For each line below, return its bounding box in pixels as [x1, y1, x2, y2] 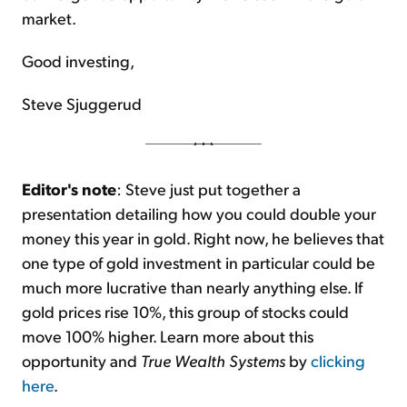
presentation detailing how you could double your [22, 203, 376, 224]
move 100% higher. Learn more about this [22, 325, 313, 347]
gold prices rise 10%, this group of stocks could [22, 301, 349, 323]
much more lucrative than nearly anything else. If [22, 276, 362, 298]
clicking [311, 350, 365, 372]
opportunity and [22, 350, 141, 372]
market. [22, 7, 76, 29]
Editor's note [22, 178, 116, 200]
